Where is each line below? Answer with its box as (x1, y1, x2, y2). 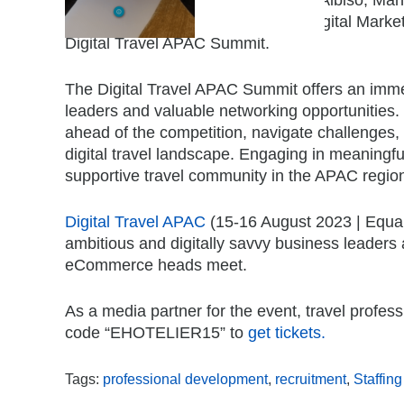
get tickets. (248, 323, 326, 342)
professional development (103, 370, 268, 387)
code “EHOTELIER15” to (65, 323, 248, 342)
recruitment (275, 370, 346, 387)
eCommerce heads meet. (65, 255, 247, 274)
